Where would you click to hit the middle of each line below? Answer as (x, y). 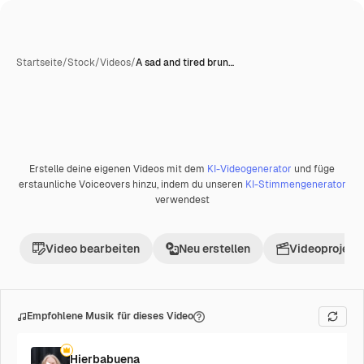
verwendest (182, 200)
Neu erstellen (214, 249)
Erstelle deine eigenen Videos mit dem (118, 169)
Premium (56, 174)
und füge (313, 169)
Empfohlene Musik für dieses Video (110, 316)
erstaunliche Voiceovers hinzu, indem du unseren (132, 184)
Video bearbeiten (93, 249)
